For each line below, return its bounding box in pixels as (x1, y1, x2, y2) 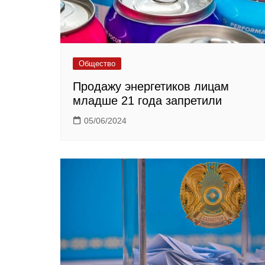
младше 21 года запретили (73, 94, 222, 108)
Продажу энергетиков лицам (73, 80, 229, 93)
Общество (79, 59, 115, 69)
